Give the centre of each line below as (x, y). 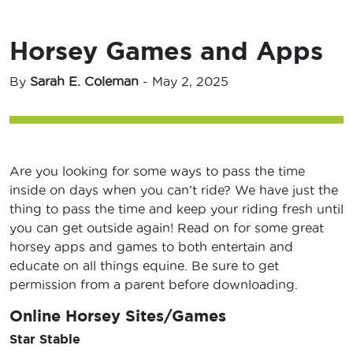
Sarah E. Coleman (84, 82)
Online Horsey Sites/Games (118, 316)
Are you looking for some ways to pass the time (157, 171)
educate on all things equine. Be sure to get (144, 266)
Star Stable (47, 339)
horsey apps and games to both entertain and (151, 247)
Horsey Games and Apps (166, 51)
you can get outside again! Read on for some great (167, 228)
